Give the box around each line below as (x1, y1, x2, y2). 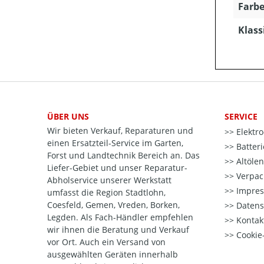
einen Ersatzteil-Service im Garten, (47, 137, 183, 149)
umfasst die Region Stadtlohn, (47, 187, 166, 199)
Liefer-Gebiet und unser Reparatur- (47, 162, 187, 174)
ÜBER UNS (47, 111, 89, 122)
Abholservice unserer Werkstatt (47, 174, 171, 186)
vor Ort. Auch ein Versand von (47, 236, 166, 248)
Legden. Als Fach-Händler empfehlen (47, 212, 193, 223)
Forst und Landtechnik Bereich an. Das (47, 150, 200, 161)
